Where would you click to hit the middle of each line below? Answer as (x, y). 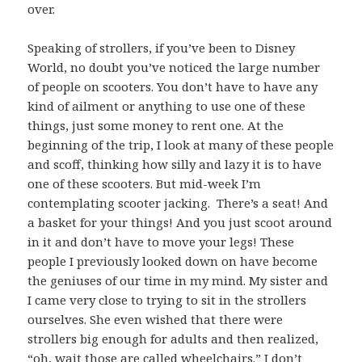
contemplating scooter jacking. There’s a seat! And (178, 203)
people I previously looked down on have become (173, 261)
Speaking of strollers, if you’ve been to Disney (162, 48)
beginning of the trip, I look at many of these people (181, 145)
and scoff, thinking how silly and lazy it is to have (175, 164)
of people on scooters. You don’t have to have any (173, 87)
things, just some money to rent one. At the (156, 126)
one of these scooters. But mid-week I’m (145, 184)
